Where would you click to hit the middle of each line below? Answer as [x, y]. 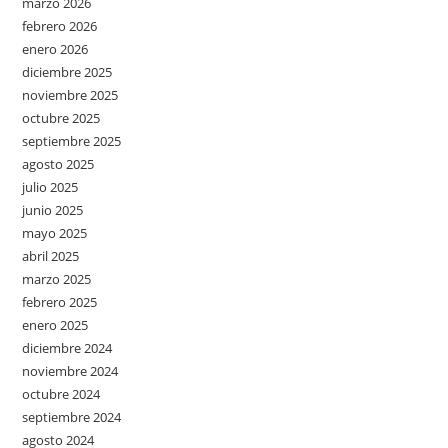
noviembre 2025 [70, 94]
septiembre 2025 [72, 140]
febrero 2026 [60, 25]
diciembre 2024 [67, 347]
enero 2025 [55, 324]
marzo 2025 [57, 278]
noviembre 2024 [70, 370]
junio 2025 [53, 209]
